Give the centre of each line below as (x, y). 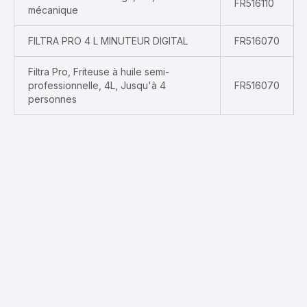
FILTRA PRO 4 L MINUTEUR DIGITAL (108, 41)
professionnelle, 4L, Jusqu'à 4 (97, 85)
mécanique (53, 10)
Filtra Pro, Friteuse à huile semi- (99, 72)
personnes (52, 99)
